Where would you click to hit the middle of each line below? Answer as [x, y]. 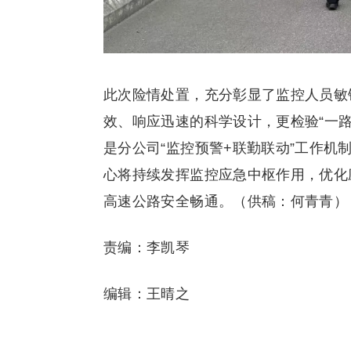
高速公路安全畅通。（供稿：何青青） [226, 201]
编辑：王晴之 [147, 293]
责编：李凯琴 [147, 247]
